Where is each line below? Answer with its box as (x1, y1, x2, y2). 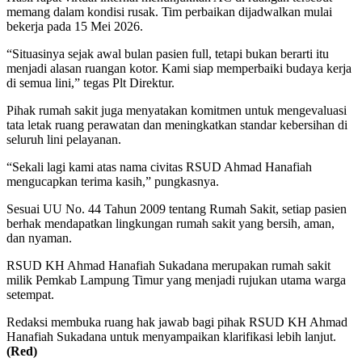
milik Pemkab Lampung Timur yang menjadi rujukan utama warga (6, 272, 346, 287)
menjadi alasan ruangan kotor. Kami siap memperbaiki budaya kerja (6, 61, 351, 75)
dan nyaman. (6, 230, 72, 245)
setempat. (6, 287, 54, 301)
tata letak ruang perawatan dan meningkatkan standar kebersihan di (6, 117, 347, 132)
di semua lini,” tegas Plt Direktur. (6, 75, 175, 90)
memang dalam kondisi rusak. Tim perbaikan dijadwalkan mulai (6, 4, 332, 19)
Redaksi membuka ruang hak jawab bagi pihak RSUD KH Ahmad (6, 314, 347, 329)
